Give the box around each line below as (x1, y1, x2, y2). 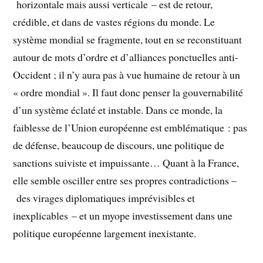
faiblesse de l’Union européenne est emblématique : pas (13, 120, 248, 134)
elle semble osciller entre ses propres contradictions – (13, 173, 237, 187)
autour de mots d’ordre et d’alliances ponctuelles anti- (13, 49, 239, 64)
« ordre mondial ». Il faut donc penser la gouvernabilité (13, 85, 244, 99)
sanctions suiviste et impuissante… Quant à (13, 155, 198, 170)
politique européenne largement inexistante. (13, 225, 197, 240)
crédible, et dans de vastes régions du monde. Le (13, 14, 215, 29)
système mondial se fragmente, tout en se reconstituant (13, 32, 242, 46)
